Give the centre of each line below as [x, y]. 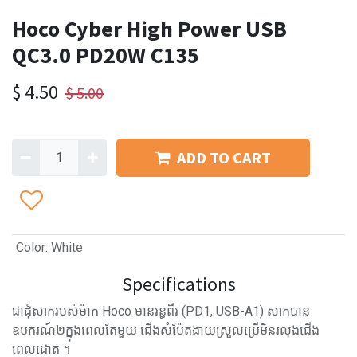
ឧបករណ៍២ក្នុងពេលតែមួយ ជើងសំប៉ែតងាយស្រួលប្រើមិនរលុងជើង [166, 330]
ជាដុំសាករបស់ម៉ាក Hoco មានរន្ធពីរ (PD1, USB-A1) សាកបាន [161, 311]
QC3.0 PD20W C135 [106, 55]
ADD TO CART [224, 157]
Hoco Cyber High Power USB [149, 29]
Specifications [178, 284]
